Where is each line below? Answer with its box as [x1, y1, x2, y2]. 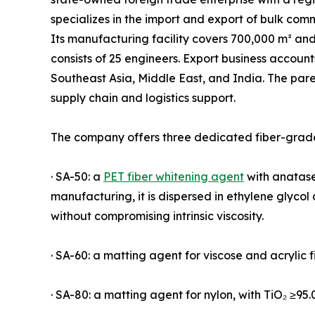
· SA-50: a [51, 169, 103, 184]
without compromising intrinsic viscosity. [51, 208, 264, 223]
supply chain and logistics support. [51, 90, 236, 105]
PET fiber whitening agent [103, 169, 244, 184]
